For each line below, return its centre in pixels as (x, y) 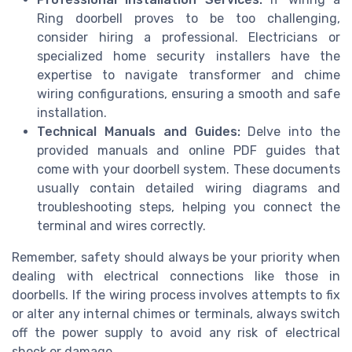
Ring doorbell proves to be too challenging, (189, 18)
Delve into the (290, 131)
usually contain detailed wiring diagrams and (189, 188)
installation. (72, 112)
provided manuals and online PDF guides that (189, 150)
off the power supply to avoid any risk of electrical (176, 332)
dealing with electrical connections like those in (176, 276)
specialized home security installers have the (189, 56)
